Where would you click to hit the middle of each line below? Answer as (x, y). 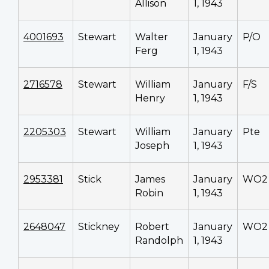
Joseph (152, 145)
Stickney (99, 226)
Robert (152, 226)
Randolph (159, 240)
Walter (152, 37)
